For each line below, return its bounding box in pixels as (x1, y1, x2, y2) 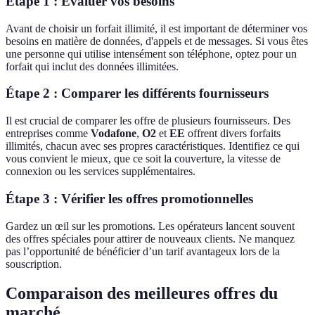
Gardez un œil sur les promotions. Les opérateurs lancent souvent (6, 219, 295, 232)
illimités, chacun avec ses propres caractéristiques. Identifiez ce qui (6, 140, 300, 153)
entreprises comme (6, 127, 91, 140)
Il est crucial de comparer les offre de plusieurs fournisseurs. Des (6, 115, 290, 127)
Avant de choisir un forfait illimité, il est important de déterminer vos (6, 22, 307, 34)
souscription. (6, 257, 62, 270)
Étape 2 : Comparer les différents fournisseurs (6, 86, 269, 101)
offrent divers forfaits (185, 127, 281, 140)
